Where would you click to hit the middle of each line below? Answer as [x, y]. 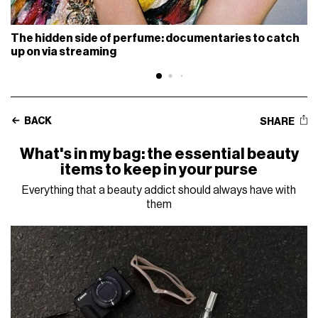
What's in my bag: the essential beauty [159, 154]
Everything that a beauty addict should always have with [159, 190]
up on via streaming [64, 51]
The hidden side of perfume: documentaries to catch [155, 38]
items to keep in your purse [159, 169]
